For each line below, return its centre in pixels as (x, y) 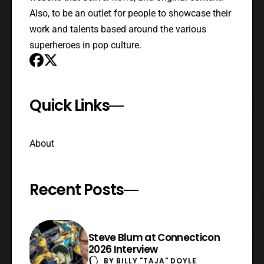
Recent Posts (77, 190)
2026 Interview (123, 249)
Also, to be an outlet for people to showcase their (130, 14)
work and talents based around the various (118, 29)
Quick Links (69, 106)
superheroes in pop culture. (85, 45)
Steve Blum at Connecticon (154, 237)
